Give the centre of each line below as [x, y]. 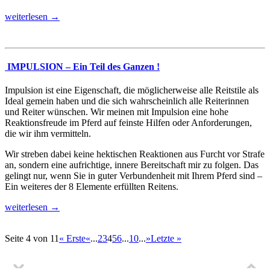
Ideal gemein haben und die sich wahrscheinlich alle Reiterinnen [127, 101]
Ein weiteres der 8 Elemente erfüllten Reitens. [92, 187]
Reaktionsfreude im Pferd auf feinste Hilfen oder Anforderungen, [128, 123]
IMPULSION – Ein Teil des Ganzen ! [82, 67]
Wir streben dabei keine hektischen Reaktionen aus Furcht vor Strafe [135, 154]
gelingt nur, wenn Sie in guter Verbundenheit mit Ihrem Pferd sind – [133, 176]
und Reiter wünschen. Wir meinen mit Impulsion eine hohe [117, 112]
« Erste [72, 239]
